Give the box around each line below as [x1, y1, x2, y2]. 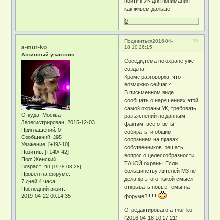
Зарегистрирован [21, 119, 65, 126]
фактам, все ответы [124, 121, 175, 127]
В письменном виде [124, 89, 174, 96]
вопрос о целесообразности [124, 152, 194, 159]
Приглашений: [21, 127, 57, 133]
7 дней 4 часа [21, 178, 55, 185]
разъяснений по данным [124, 113, 186, 119]
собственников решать [124, 144, 184, 151]
